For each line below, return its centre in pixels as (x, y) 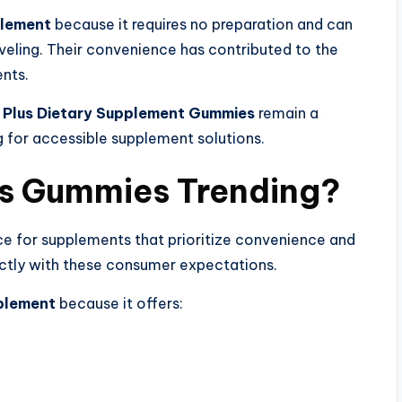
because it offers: (119, 304)
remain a (287, 114)
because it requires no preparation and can (202, 25)
